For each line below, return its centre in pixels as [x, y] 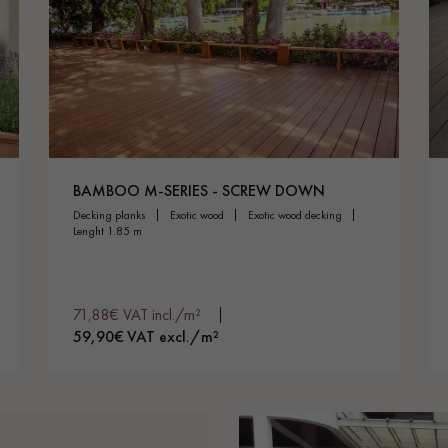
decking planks [113, 214]
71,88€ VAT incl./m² [137, 314]
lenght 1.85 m [109, 230]
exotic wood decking [298, 214]
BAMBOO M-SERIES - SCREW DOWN [199, 190]
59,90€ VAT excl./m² [146, 336]
